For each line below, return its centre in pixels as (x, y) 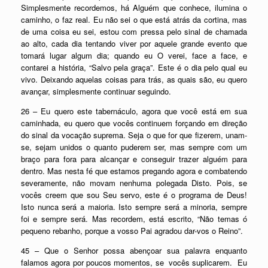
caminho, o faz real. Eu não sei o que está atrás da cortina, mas (134, 19)
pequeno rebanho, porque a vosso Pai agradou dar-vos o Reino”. (132, 231)
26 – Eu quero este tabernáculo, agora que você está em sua (134, 111)
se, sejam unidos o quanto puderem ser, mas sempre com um (134, 147)
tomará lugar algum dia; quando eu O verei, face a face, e (134, 55)
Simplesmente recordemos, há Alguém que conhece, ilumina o (134, 7)
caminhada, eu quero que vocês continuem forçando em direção (134, 123)
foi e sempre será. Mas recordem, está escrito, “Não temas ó (134, 219)
